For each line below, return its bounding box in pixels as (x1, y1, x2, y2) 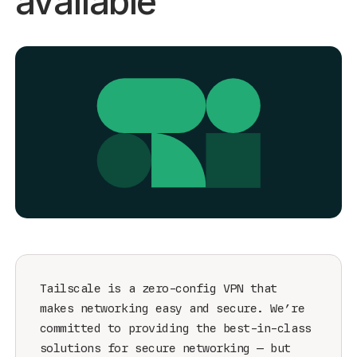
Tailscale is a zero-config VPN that (39, 280, 277, 296)
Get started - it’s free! (208, 42, 330, 57)
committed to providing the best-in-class (39, 320, 312, 335)
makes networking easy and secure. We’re (39, 300, 305, 316)
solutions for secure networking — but (39, 340, 291, 355)
